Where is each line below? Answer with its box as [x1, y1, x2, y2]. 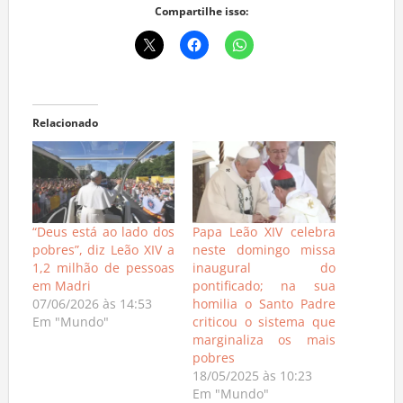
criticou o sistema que [193, 317, 336, 335]
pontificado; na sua [193, 281, 336, 299]
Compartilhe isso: [155, 8, 248, 24]
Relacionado [31, 120, 98, 136]
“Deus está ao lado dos [31, 227, 175, 245]
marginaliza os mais [193, 335, 336, 353]
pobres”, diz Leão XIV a [31, 245, 175, 263]
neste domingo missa [193, 245, 336, 263]
